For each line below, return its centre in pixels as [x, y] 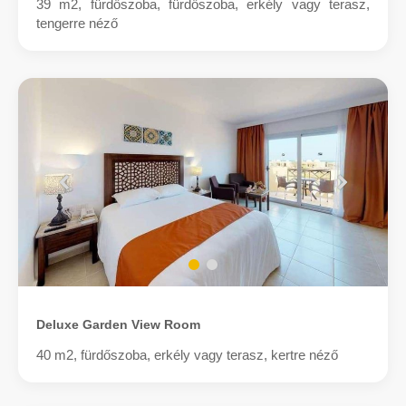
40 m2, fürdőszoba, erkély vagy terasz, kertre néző [187, 354]
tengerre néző [77, 24]
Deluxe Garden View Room [118, 324]
